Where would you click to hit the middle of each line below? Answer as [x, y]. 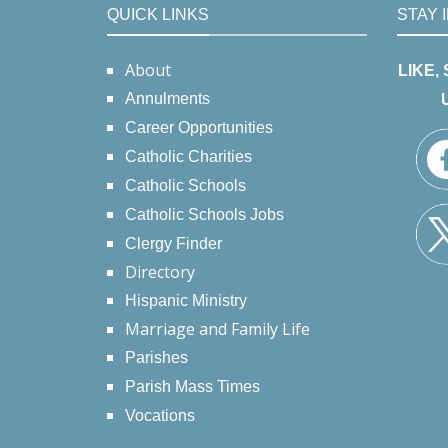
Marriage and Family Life [217, 329]
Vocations [160, 416]
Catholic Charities [188, 157]
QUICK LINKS [158, 15]
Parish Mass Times [192, 387]
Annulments [167, 99]
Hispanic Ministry [186, 301]
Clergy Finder [173, 244]
